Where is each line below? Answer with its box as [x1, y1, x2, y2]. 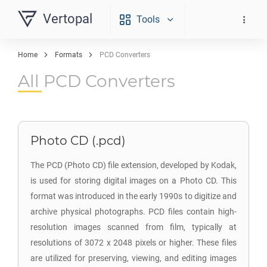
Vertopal [43, 11, 92, 26]
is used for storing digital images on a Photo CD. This [30, 176, 237, 185]
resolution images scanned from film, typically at [30, 222, 237, 232]
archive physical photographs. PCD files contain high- [30, 207, 237, 216]
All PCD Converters [18, 71, 175, 91]
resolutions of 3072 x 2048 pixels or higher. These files [30, 238, 237, 247]
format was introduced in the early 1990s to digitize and [30, 191, 237, 201]
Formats [55, 51, 82, 59]
